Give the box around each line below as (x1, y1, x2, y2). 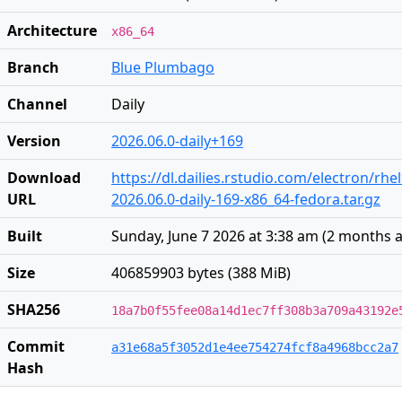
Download (7, 168, 81, 188)
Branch (7, 57, 59, 77)
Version (7, 131, 61, 151)
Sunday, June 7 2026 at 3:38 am (111, 226, 319, 246)
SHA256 (7, 300, 60, 319)
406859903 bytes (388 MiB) (111, 263, 291, 283)
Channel (7, 94, 67, 114)
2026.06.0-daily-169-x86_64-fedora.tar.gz (111, 189, 380, 209)
